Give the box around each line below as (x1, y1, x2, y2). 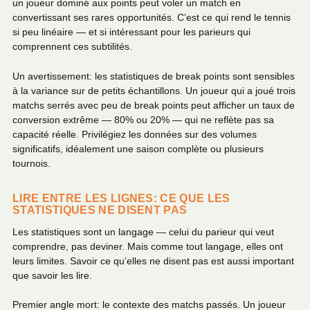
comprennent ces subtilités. (12, 40, 132, 52)
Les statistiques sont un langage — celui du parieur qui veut (12, 226, 274, 237)
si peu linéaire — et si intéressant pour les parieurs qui (12, 26, 250, 37)
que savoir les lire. (12, 269, 92, 281)
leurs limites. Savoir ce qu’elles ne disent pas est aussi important (12, 255, 294, 266)
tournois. (12, 157, 51, 169)
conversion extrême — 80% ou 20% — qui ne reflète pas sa (12, 113, 274, 125)
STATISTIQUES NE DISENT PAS (12, 203, 188, 216)
